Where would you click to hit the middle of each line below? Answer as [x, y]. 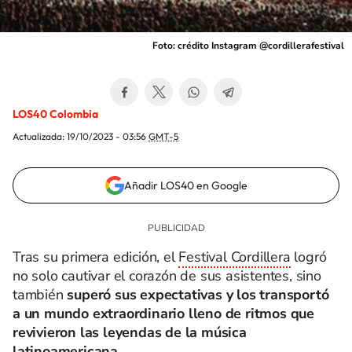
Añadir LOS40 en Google [185, 185]
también [38, 295]
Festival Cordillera [235, 257]
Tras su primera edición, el [96, 257]
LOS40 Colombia [55, 114]
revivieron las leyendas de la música [130, 332]
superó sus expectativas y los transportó [196, 295]
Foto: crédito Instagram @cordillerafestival [248, 46]
